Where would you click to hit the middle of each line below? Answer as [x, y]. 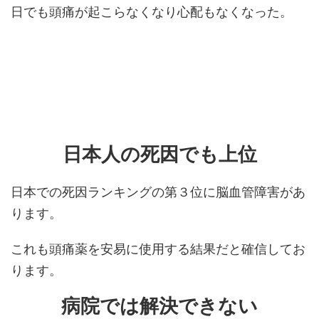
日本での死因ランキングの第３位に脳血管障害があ [158, 192]
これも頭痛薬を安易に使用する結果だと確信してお [158, 249]
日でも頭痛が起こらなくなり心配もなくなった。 [152, 12]
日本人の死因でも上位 [159, 154]
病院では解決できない [159, 306]
